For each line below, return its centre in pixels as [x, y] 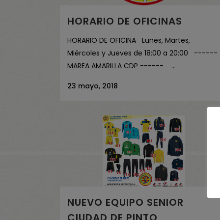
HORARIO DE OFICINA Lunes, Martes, [129, 40]
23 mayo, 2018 [93, 86]
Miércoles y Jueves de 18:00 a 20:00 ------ [142, 53]
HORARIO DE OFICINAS [125, 21]
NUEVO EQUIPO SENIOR [125, 202]
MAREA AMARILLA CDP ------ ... [122, 66]
